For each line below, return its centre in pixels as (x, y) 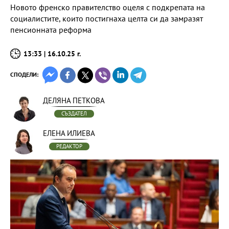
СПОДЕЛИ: (24, 74)
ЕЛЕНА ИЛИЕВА (69, 133)
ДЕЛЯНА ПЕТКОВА (74, 100)
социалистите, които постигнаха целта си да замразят (107, 18)
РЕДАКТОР (69, 146)
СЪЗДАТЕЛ (74, 113)
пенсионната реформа (51, 30)
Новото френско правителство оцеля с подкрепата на (108, 7)
